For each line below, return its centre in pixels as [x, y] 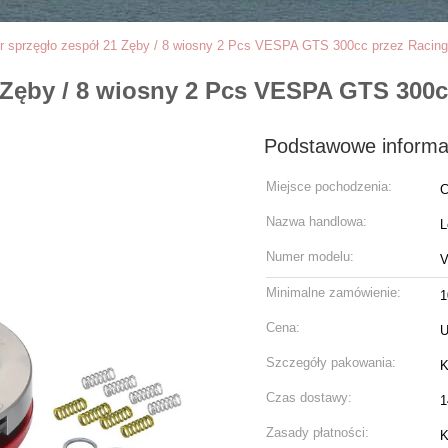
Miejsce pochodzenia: [329, 186]
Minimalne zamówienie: [333, 292]
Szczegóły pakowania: [331, 362]
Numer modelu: [310, 256]
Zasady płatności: [317, 432]
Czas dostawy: [309, 397]
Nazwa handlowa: [316, 221]
